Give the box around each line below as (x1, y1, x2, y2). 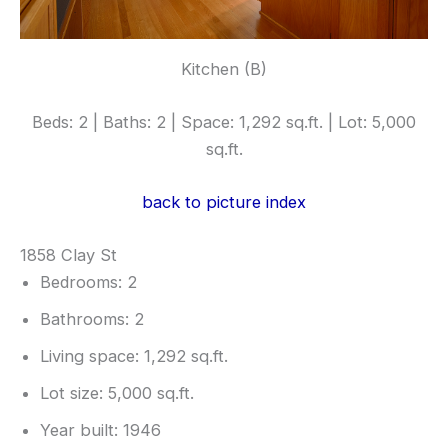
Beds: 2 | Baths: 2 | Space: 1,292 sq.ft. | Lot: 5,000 (32, 111, 416, 132)
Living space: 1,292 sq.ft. (40, 346, 228, 367)
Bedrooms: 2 (40, 272, 137, 293)
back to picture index (142, 192, 306, 213)
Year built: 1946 (40, 420, 161, 441)
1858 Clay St (20, 245, 117, 266)
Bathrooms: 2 (40, 309, 144, 330)
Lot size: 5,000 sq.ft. (40, 383, 194, 404)
